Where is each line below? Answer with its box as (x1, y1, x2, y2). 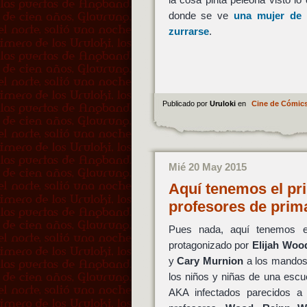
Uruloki (209, 99, 238, 108)
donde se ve (168, 10, 234, 22)
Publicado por (162, 99, 210, 108)
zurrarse (168, 25, 209, 38)
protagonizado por (168, 238, 253, 251)
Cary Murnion (177, 254, 243, 267)
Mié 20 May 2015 (168, 160, 247, 173)
